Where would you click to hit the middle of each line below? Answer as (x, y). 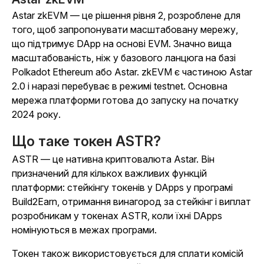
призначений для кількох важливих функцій (109, 174)
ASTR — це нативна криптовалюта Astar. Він (113, 159)
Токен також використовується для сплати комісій (128, 254)
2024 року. (36, 115)
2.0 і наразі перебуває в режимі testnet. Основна (120, 86)
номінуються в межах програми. (84, 230)
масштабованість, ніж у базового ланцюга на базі (124, 58)
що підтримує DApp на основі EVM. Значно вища (122, 44)
